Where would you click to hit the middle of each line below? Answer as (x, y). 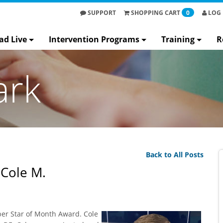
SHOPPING (148, 12)
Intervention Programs (94, 39)
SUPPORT (101, 12)
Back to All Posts (175, 155)
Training (178, 39)
